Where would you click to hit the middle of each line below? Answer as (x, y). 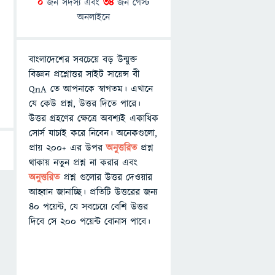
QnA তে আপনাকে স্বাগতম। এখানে (91, 89)
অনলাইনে (94, 17)
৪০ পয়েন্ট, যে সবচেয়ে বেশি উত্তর (88, 207)
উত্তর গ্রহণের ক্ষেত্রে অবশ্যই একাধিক (94, 118)
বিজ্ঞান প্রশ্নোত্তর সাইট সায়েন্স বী (84, 74)
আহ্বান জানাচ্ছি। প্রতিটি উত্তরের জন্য (93, 192)
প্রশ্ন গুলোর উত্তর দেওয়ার (108, 177)
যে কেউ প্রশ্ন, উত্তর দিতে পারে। (85, 104)
